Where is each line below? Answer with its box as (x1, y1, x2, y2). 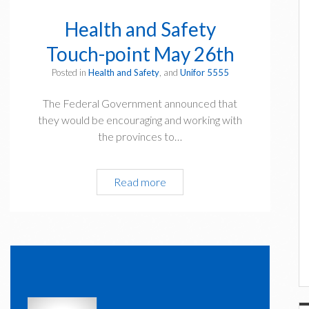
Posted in (51, 66, 88, 78)
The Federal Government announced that (43, 96, 238, 110)
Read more (114, 175, 167, 188)
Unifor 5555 (179, 66, 229, 78)
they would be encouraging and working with (38, 112, 243, 126)
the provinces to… (98, 129, 183, 143)
